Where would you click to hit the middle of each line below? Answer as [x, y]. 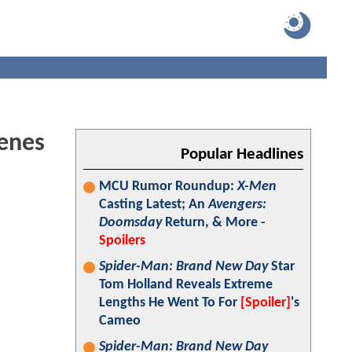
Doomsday [130, 223]
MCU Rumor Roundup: [168, 187]
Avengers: [237, 205]
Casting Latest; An [154, 205]
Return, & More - [214, 223]
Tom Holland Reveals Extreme [186, 285]
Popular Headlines [242, 154]
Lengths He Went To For [170, 303]
